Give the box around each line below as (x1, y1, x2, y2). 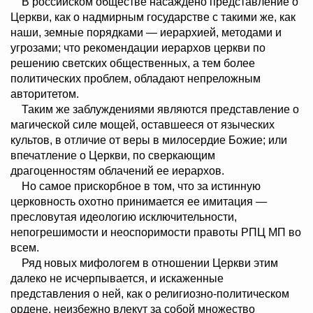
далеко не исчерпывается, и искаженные (10, 272, 224, 285)
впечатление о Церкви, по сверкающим (10, 150, 215, 162)
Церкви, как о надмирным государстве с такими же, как (10, 11, 296, 24)
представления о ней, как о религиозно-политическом (10, 288, 289, 300)
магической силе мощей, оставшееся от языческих (10, 119, 275, 131)
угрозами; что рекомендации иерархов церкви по (10, 42, 265, 54)
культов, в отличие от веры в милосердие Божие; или (10, 134, 287, 147)
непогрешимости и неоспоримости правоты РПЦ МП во (10, 226, 301, 239)
